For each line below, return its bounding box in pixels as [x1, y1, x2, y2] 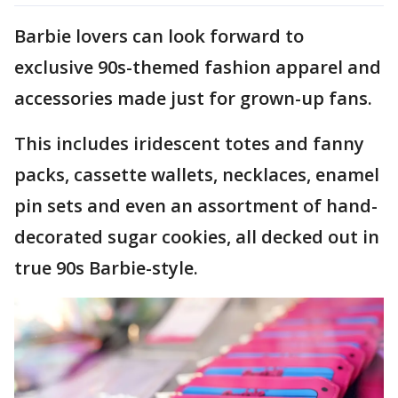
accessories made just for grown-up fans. [14, 85, 372, 110]
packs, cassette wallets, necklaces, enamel [14, 162, 379, 187]
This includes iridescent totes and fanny [14, 131, 364, 155]
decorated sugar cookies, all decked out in [14, 224, 379, 249]
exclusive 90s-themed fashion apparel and [14, 54, 381, 79]
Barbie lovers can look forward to [14, 23, 304, 48]
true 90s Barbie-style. [14, 255, 198, 280]
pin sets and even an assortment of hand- [14, 193, 378, 218]
